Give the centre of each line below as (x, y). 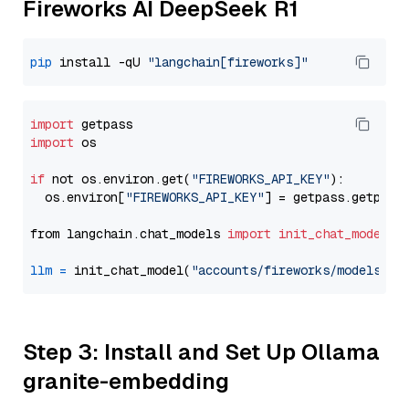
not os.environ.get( (118, 179)
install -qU (100, 62)
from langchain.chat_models (129, 234)
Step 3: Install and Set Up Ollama (201, 352)
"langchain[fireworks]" (227, 62)
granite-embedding (126, 381)
